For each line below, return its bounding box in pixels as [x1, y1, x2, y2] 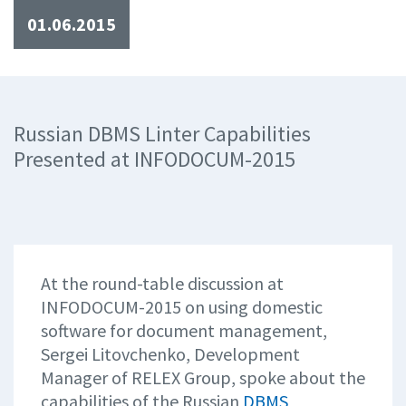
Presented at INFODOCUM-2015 [14, 145, 295, 173]
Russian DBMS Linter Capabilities [14, 120, 311, 148]
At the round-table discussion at [41, 272, 284, 295]
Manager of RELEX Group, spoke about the [41, 366, 365, 389]
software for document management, [41, 319, 327, 342]
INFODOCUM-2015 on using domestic [41, 295, 323, 318]
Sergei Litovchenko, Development [41, 343, 300, 365]
